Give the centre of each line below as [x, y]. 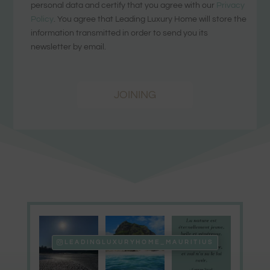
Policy [42, 19]
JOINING [135, 95]
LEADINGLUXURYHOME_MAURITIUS [139, 242]
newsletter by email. [69, 47]
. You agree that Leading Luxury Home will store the [150, 19]
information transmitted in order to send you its [120, 33]
